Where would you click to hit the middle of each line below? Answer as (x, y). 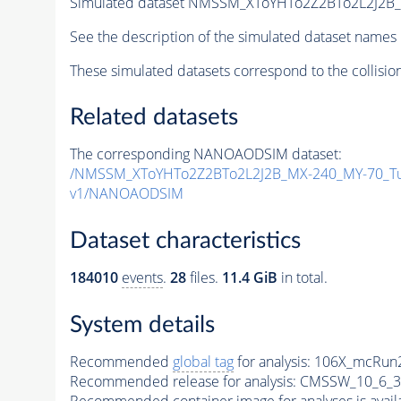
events (142, 277)
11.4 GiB (249, 277)
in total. (302, 277)
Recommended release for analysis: (183, 381)
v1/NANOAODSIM (126, 194)
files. (204, 277)
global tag (203, 361)
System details (142, 324)
